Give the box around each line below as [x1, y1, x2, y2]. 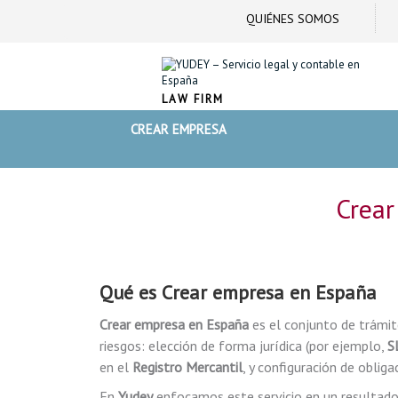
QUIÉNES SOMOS [246, 11, 339, 27]
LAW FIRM [162, 92, 224, 107]
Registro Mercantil [132, 358, 243, 376]
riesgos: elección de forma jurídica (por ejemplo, [99, 337, 387, 354]
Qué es [99, 280, 162, 305]
